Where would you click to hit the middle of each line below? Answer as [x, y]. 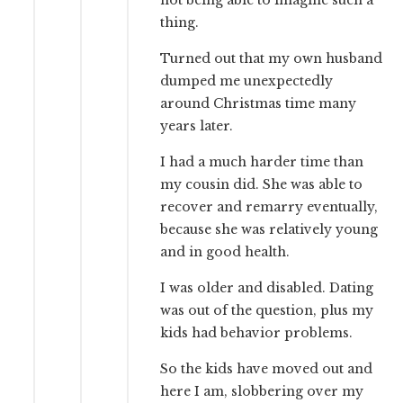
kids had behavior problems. [257, 333]
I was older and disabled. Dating [267, 288]
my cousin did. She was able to [262, 185]
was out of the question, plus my [267, 311]
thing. [180, 23]
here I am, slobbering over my [262, 392]
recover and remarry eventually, [269, 207]
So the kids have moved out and [267, 369]
